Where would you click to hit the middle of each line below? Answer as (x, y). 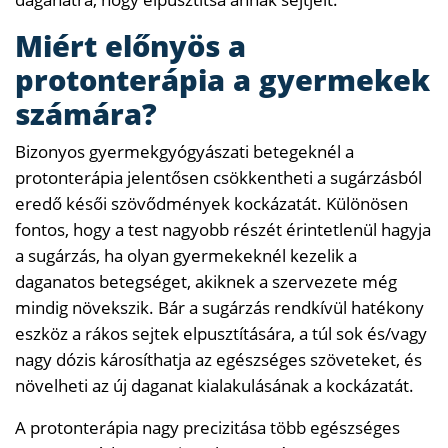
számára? (86, 113)
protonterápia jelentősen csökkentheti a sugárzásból (218, 177)
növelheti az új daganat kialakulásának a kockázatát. (214, 385)
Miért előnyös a (130, 45)
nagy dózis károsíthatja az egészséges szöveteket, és (218, 359)
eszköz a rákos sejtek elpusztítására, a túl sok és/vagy (221, 333)
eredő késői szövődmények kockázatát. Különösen (211, 203)
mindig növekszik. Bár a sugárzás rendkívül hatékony (219, 307)
